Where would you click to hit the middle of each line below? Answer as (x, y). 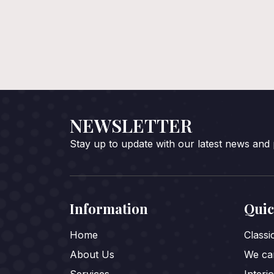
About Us (92, 254)
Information (109, 208)
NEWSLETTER (131, 125)
